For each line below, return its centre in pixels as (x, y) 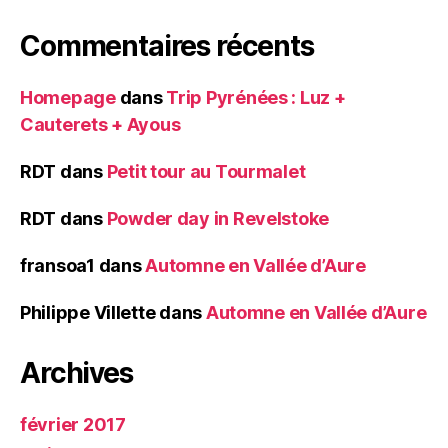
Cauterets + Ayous (100, 124)
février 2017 (73, 424)
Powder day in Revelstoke (218, 218)
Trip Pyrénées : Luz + (256, 97)
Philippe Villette (88, 312)
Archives (76, 373)
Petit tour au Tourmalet (206, 171)
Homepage (68, 97)
